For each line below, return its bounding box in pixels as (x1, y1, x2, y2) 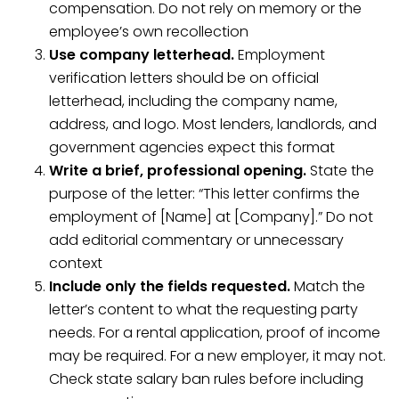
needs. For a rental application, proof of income (49, 322, 380, 343)
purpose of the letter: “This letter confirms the (49, 183, 360, 204)
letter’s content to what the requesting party (49, 299, 358, 320)
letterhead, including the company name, (49, 91, 338, 111)
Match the (290, 276, 365, 297)
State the (306, 160, 374, 181)
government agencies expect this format (49, 137, 335, 158)
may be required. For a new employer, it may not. (49, 346, 386, 366)
